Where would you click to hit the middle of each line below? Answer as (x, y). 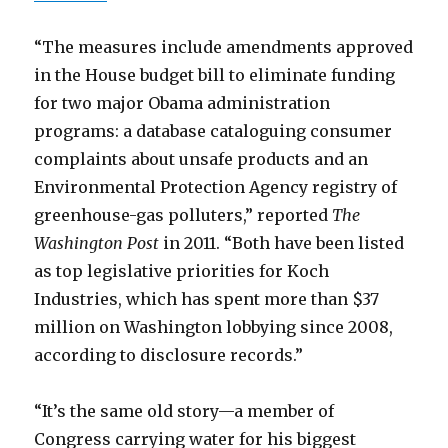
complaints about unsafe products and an (201, 158)
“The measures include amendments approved (224, 46)
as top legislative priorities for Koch (182, 270)
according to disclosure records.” (169, 354)
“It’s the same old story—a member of (184, 410)
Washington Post (97, 242)
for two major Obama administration (182, 102)
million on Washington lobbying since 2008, (214, 326)
